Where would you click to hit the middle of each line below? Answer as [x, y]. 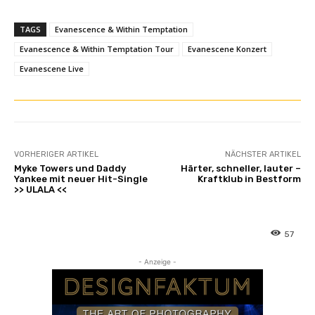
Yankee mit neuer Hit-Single [81, 179]
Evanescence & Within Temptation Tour [97, 49]
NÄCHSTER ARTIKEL [263, 154]
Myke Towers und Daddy [70, 168]
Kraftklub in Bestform [249, 179]
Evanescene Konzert [227, 49]
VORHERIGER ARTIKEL [56, 154]
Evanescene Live [52, 68]
